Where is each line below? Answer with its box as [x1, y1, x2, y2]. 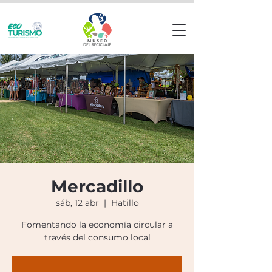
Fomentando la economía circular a [21, 219, 173, 230]
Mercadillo [51, 176, 143, 197]
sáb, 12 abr [55, 197, 99, 208]
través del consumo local [44, 232, 151, 243]
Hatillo [110, 197, 139, 208]
